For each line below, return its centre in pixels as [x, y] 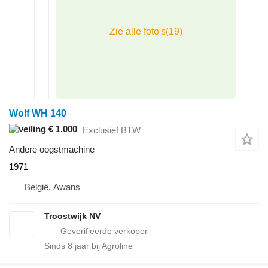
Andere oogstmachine [52, 150]
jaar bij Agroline [103, 246]
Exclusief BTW [112, 130]
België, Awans [52, 187]
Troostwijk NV [72, 216]
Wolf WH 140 [38, 114]
